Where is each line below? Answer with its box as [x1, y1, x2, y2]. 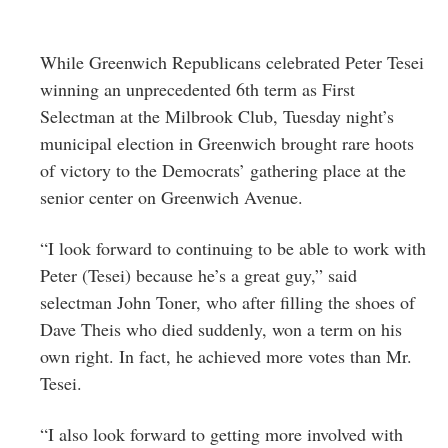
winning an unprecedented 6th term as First [40, 76, 355, 101]
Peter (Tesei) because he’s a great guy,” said [40, 262, 357, 287]
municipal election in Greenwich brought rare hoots [40, 130, 414, 155]
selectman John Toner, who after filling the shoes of [40, 289, 415, 314]
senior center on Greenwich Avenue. [40, 184, 303, 209]
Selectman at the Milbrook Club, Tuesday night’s [40, 103, 394, 128]
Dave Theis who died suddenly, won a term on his [40, 316, 402, 341]
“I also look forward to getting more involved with [40, 421, 403, 446]
